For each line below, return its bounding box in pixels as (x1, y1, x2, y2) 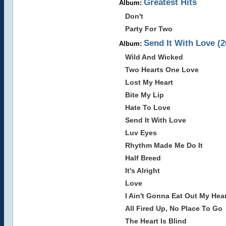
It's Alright (125, 166, 160, 175)
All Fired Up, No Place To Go (125, 204, 222, 212)
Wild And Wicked (125, 53, 183, 61)
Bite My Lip (125, 91, 164, 99)
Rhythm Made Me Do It (125, 141, 203, 149)
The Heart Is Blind (125, 217, 187, 225)
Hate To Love (125, 103, 171, 111)
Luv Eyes (125, 129, 157, 137)
